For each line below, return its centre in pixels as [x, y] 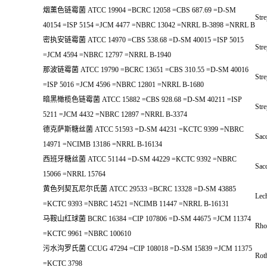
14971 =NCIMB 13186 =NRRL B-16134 [103, 144]
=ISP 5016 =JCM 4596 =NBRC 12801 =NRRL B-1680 [123, 85]
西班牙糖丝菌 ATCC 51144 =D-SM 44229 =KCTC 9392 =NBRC [140, 159]
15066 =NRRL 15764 [74, 174]
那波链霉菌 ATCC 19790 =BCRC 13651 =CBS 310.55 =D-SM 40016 [146, 70]
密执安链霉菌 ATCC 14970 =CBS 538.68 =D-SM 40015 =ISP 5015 [143, 40]
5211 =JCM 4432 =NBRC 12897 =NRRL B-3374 [115, 114]
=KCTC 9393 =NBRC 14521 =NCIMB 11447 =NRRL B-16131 [136, 204]
